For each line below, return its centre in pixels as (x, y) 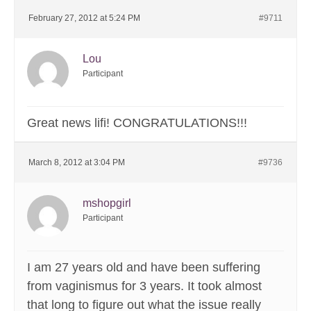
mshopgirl (107, 203)
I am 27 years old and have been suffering (144, 268)
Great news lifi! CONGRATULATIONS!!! (137, 123)
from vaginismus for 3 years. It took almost (144, 286)
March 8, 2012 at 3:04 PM (77, 163)
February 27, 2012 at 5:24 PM (84, 18)
